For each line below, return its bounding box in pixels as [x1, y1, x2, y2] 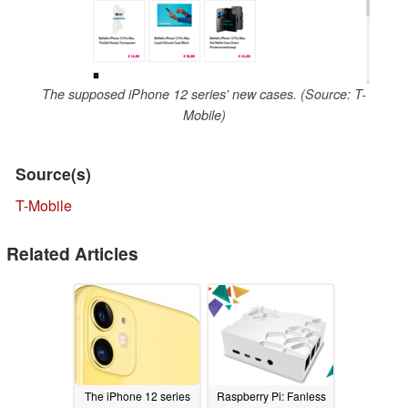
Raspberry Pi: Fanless [216, 388, 326, 404]
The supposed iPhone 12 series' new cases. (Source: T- [42, 84, 366, 103]
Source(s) [15, 161, 91, 185]
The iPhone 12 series [84, 388, 190, 404]
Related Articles [6, 240, 138, 266]
